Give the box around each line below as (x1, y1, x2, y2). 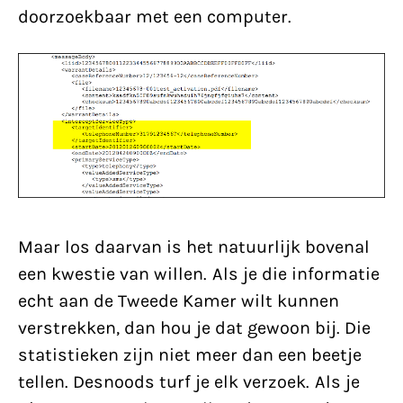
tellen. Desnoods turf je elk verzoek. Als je (18, 371, 360, 392)
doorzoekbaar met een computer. (18, 6, 291, 28)
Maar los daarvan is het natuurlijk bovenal (18, 236, 370, 257)
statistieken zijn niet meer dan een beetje (18, 344, 362, 365)
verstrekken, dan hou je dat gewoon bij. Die (18, 317, 371, 338)
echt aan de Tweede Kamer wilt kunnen (18, 290, 339, 311)
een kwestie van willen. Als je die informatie (18, 263, 380, 284)
